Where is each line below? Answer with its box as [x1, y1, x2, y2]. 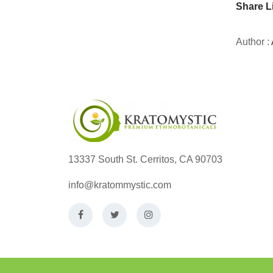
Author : [236, 37, 271, 48]
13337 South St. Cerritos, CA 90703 [68, 154, 222, 165]
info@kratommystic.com [68, 180, 171, 191]
